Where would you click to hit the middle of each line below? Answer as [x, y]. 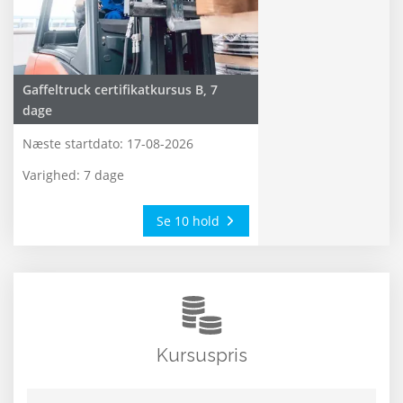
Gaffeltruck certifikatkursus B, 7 [120, 89]
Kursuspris [201, 356]
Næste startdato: [73, 144]
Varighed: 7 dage [73, 175]
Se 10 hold [190, 221]
